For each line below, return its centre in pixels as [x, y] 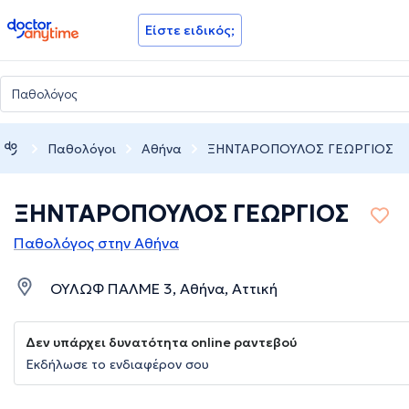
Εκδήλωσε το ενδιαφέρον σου [117, 365]
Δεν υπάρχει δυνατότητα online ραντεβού [161, 343]
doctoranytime [58, 26]
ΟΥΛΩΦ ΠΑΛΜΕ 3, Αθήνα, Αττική [164, 289]
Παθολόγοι [82, 148]
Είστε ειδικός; [190, 30]
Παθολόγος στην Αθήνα [96, 243]
